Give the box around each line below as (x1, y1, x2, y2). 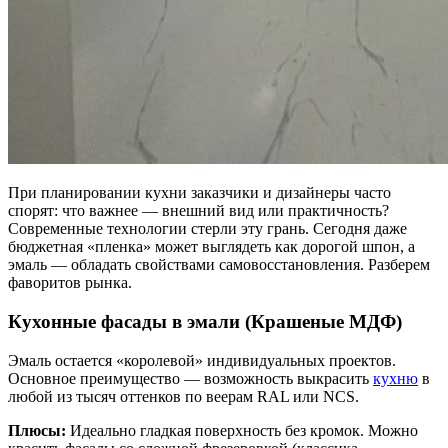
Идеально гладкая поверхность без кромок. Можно (66, 421, 418, 439)
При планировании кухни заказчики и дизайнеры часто (8, 184, 391, 202)
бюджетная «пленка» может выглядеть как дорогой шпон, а (8, 238, 415, 256)
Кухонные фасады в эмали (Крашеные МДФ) (8, 311, 402, 333)
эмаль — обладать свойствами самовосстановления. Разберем (8, 256, 430, 274)
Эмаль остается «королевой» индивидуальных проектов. (8, 351, 396, 369)
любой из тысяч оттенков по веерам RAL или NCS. (8, 387, 359, 405)
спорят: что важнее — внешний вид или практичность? (8, 202, 389, 220)
